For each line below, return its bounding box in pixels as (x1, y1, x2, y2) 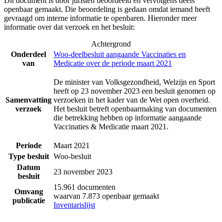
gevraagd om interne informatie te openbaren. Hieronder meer (4, 14, 197, 23)
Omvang (14, 187, 43, 196)
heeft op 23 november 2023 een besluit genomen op (54, 87, 216, 96)
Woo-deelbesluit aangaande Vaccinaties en (54, 50, 186, 59)
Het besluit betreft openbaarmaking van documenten (54, 105, 217, 113)
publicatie (12, 196, 45, 205)
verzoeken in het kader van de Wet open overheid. (54, 96, 210, 105)
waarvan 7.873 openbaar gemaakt (54, 192, 159, 201)
